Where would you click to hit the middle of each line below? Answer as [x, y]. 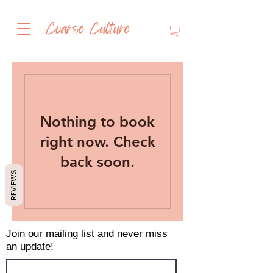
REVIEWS [14, 185]
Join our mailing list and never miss [87, 234]
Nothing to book [97, 122]
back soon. [97, 162]
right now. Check [97, 142]
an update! [30, 247]
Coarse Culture [88, 29]
